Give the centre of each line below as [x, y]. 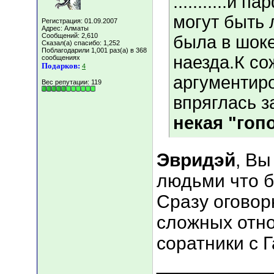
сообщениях [61, 57]
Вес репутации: [66, 82]
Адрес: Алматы [65, 28]
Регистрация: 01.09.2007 [80, 21]
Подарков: [61, 66]
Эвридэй [196, 160]
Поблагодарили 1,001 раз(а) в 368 [94, 50]
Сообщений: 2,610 [70, 35]
